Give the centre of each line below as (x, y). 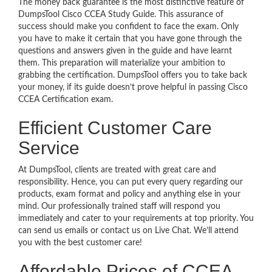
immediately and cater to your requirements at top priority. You (136, 219)
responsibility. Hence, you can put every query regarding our (131, 182)
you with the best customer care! (80, 243)
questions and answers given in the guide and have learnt (125, 51)
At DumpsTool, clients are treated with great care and (117, 170)
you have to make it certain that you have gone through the (130, 39)
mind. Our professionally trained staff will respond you (119, 206)
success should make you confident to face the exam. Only (128, 27)
